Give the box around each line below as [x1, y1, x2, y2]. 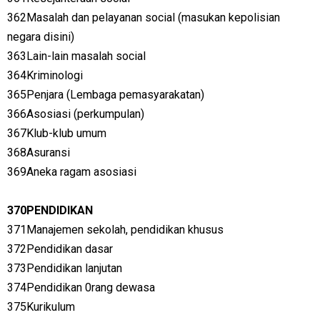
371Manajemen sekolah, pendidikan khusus [7, 223, 224, 236]
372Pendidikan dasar [7, 242, 113, 256]
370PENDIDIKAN [7, 204, 93, 217]
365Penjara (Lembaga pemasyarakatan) [7, 88, 204, 101]
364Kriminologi [7, 69, 83, 82]
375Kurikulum [7, 300, 75, 314]
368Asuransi [7, 146, 70, 159]
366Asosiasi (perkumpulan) [7, 107, 144, 121]
